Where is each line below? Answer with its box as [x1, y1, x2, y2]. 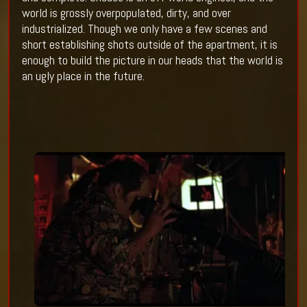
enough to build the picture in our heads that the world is [21, 52, 283, 69]
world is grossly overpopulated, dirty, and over [21, 5, 231, 21]
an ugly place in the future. [21, 68, 147, 84]
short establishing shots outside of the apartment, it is [21, 36, 278, 53]
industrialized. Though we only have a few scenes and [21, 21, 267, 37]
